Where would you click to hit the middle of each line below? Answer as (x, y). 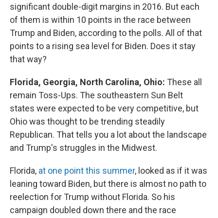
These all (184, 82)
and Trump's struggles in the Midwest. (83, 148)
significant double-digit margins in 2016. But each (105, 7)
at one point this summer (87, 171)
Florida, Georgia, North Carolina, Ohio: (88, 82)
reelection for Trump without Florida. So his (92, 197)
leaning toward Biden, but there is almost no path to (108, 184)
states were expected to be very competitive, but (104, 108)
